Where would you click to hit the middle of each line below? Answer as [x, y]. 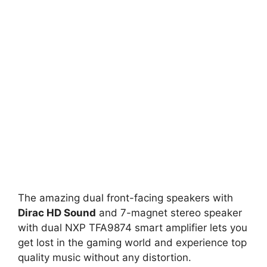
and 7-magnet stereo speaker [169, 213]
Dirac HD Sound [57, 213]
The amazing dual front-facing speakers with [125, 198]
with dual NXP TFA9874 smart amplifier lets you [133, 228]
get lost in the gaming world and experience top [132, 243]
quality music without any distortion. [105, 257]
